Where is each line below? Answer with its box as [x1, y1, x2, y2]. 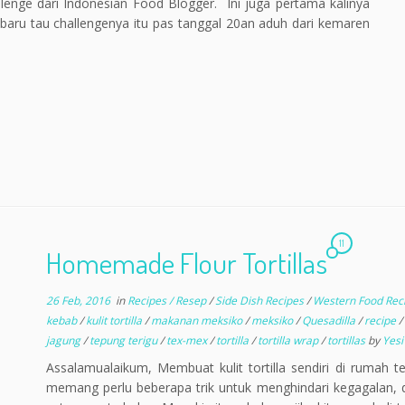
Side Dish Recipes [214, 293, 306, 308]
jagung [45, 333, 83, 348]
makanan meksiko [150, 313, 245, 328]
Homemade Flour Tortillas [45, 244, 327, 281]
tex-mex [165, 333, 210, 348]
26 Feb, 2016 [45, 293, 110, 308]
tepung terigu [89, 333, 160, 348]
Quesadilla [301, 313, 358, 328]
